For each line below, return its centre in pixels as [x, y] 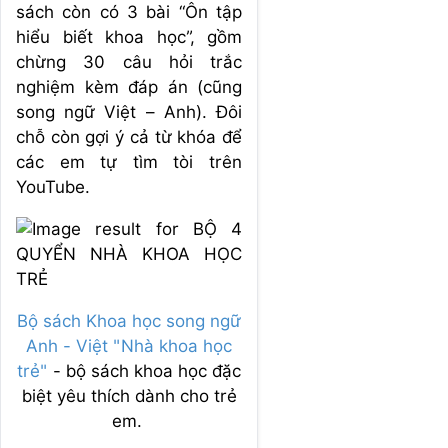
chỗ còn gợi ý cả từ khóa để [129, 136]
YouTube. [53, 186]
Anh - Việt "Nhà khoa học [129, 345]
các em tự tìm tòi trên [129, 161]
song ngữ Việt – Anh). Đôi [129, 111]
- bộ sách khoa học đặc [144, 370]
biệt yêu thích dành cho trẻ [129, 395]
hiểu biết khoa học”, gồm [129, 36]
